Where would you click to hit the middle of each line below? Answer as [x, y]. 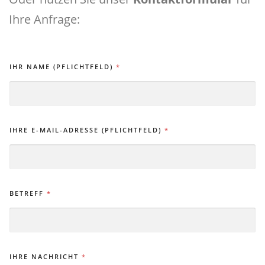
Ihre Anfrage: [44, 20]
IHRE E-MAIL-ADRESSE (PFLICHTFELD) [87, 130]
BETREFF [28, 193]
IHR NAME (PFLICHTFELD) [63, 66]
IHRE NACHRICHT [46, 256]
